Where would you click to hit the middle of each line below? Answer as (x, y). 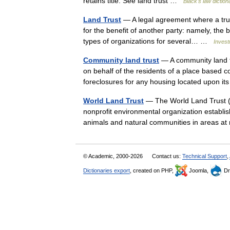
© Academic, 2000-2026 (114, 156)
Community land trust (121, 60)
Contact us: (167, 156)
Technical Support (205, 156)
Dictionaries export (107, 170)
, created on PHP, (152, 170)
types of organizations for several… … (148, 41)
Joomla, (199, 170)
